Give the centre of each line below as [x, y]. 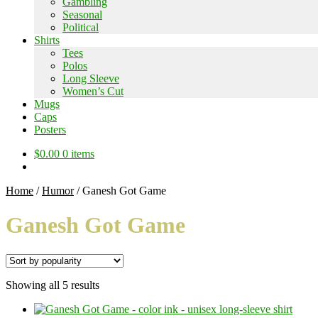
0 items [78, 154]
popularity [121, 309]
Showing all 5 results [53, 285]
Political [81, 27]
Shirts [47, 40]
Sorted [113, 284]
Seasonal [82, 15]
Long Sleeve [91, 78]
